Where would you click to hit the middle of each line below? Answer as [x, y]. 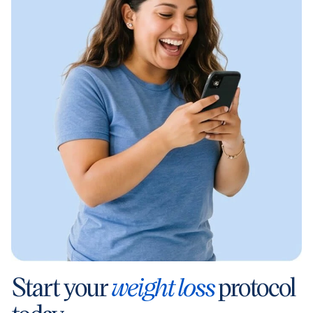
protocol [255, 286]
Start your [61, 286]
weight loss [163, 286]
